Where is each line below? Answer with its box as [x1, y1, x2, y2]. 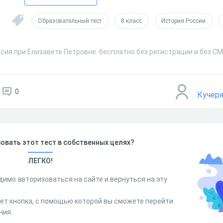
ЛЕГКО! [27, 157, 53, 165]
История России [161, 17, 206, 24]
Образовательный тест [38, 17, 102, 24]
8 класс [121, 17, 142, 24]
